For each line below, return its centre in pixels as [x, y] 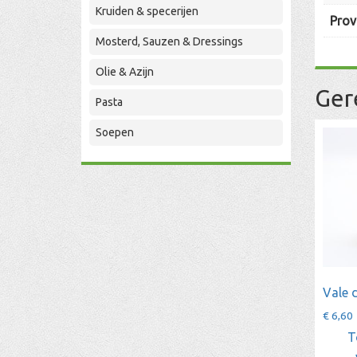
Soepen [115, 132]
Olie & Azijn [125, 72]
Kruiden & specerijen [147, 11]
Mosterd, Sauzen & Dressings [169, 41]
